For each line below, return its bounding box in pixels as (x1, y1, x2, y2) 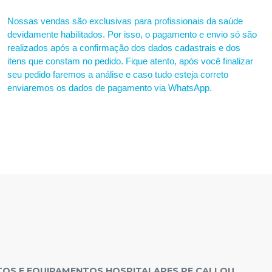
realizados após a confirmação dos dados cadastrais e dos (7, 42, 240, 53)
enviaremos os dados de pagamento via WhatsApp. (7, 83, 212, 93)
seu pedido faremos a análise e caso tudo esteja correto (7, 69, 228, 80)
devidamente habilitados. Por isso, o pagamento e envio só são (7, 29, 257, 39)
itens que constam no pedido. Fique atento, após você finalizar (7, 56, 253, 66)
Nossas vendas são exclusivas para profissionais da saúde (7, 16, 243, 26)
